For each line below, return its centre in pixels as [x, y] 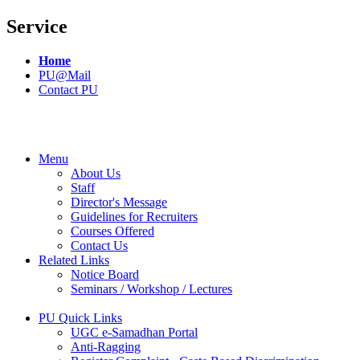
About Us [96, 173]
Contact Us [99, 245]
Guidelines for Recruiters [134, 216]
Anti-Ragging [106, 346]
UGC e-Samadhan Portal [134, 332]
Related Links [74, 260]
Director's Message [119, 202]
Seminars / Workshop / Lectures [151, 288]
